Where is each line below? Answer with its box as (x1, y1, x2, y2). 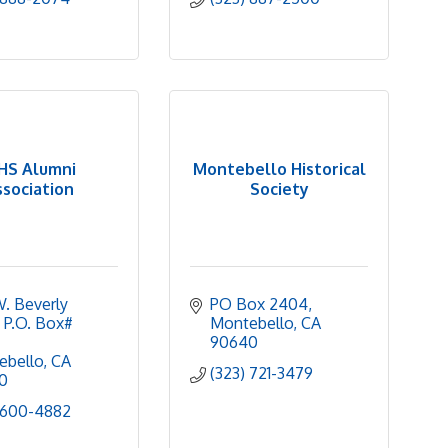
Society (249, 178, 309, 199)
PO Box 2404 (210, 294, 308, 314)
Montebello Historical (192, 158, 366, 179)
